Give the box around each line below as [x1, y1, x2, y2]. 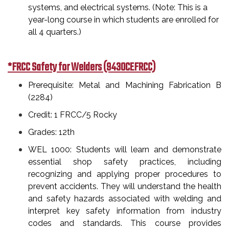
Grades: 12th [28, 127, 75, 137]
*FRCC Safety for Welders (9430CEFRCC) [8, 59, 155, 76]
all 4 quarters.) [28, 27, 81, 37]
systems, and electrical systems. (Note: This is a [28, 3, 208, 12]
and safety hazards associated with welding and [28, 194, 221, 203]
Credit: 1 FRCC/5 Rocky [28, 110, 117, 120]
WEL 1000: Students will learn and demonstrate [28, 145, 221, 154]
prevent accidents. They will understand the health [28, 181, 221, 191]
